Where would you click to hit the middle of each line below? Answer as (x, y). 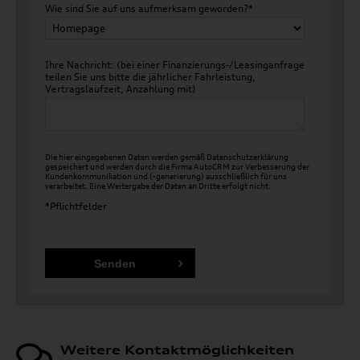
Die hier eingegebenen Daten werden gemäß (126, 157)
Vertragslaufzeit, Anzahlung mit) (121, 89)
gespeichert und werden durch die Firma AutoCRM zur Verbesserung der (177, 166)
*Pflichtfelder (76, 206)
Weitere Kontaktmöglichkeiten (177, 350)
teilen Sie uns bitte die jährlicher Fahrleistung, (150, 77)
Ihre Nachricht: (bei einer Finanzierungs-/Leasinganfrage (175, 65)
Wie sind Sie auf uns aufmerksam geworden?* (149, 8)
